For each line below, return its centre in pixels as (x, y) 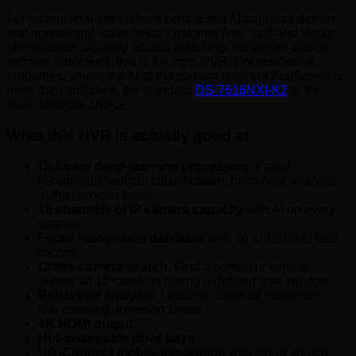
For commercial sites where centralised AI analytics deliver (171, 19)
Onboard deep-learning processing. (145, 166)
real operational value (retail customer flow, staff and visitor (170, 33)
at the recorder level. (95, 195)
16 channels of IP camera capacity (141, 209)
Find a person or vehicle (240, 266)
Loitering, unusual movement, (242, 295)
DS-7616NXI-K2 (242, 91)
